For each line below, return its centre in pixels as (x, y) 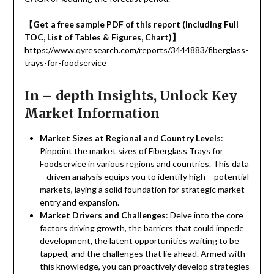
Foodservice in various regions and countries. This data (144, 164)
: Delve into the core (204, 215)
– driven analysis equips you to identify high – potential (144, 177)
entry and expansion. (79, 202)
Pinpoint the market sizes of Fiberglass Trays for (131, 151)
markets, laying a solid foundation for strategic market (142, 190)
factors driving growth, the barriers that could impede (142, 228)
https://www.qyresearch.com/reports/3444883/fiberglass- (136, 50)
